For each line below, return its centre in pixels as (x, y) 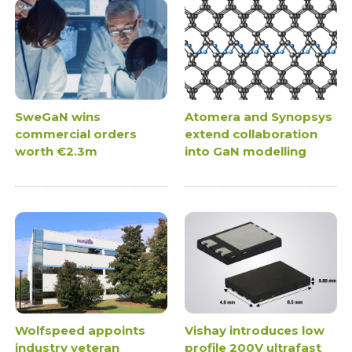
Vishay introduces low (255, 330)
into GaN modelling (246, 151)
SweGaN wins (58, 116)
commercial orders (76, 134)
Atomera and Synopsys (258, 116)
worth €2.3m (57, 151)
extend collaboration (251, 134)
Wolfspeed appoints (81, 330)
